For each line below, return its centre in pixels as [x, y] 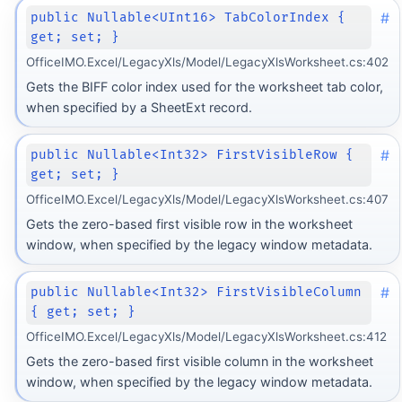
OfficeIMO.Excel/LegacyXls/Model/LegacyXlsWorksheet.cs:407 [207, 200]
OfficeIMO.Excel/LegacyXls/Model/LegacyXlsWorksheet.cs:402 [207, 62]
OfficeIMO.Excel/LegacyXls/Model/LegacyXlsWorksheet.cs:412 [206, 337]
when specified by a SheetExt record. [139, 107]
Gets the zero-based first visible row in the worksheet [189, 223]
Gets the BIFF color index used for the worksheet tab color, [204, 86]
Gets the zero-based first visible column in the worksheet [199, 361]
